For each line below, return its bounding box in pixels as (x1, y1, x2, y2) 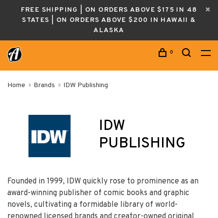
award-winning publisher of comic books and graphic (7, 188, 189, 198)
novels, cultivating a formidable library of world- (7, 200, 178, 210)
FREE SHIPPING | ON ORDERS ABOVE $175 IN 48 (20, 6, 198, 14)
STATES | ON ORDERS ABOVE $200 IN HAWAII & (22, 16, 196, 24)
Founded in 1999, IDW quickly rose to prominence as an (7, 176, 199, 186)
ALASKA (93, 26, 125, 35)
